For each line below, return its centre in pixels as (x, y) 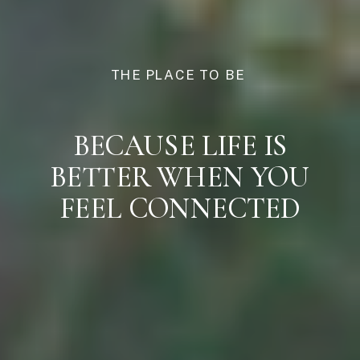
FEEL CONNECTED (180, 209)
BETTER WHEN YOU (180, 177)
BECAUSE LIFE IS (180, 145)
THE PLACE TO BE (180, 75)
